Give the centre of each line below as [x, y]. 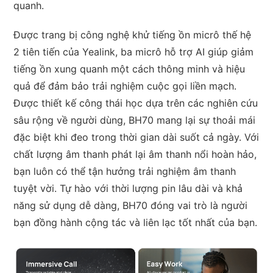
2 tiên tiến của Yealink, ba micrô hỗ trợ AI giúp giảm [134, 52]
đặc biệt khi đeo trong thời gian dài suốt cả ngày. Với [136, 137]
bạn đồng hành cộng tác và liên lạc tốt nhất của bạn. [136, 223]
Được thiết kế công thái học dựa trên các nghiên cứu [136, 103]
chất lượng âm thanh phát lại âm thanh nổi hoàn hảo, [135, 154]
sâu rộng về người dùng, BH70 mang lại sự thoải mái [135, 120]
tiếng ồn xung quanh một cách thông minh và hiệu [129, 69]
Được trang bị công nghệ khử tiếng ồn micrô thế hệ [133, 35]
